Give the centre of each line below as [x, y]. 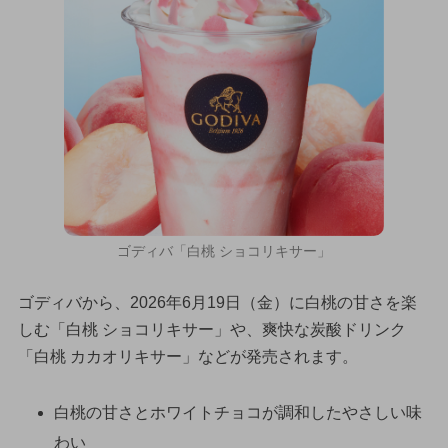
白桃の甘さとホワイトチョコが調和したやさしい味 [237, 413]
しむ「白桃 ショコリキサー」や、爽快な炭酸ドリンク [211, 329]
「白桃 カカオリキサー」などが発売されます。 [187, 356]
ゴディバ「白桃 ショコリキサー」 [224, 250]
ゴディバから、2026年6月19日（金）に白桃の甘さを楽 [217, 302]
